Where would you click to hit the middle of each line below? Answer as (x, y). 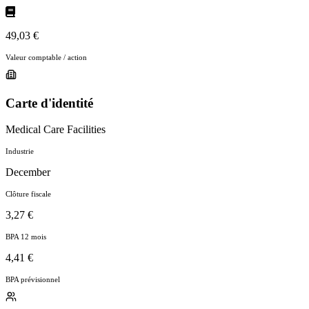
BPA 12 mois (26, 237)
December (28, 172)
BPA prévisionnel (33, 280)
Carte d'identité (49, 103)
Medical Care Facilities (56, 130)
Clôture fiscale (28, 194)
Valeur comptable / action (46, 57)
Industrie (20, 151)
